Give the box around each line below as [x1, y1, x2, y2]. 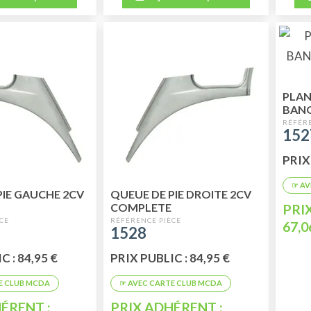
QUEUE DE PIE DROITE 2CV [110, 187, 251, 201]
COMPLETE [110, 201, 171, 215]
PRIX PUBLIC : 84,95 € [110, 250, 230, 265]
